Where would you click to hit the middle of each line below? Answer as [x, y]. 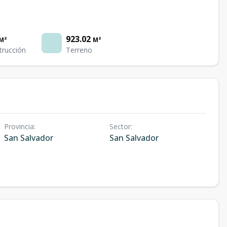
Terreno [79, 50]
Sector [120, 126]
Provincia [19, 126]
